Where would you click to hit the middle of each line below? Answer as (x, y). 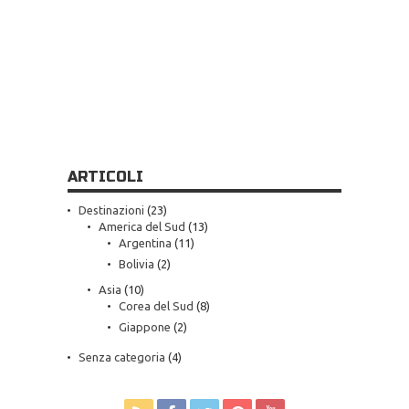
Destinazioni (111, 210)
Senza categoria (122, 357)
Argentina (145, 243)
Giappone (145, 327)
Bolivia (136, 264)
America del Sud (142, 226)
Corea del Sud (156, 306)
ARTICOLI (105, 177)
